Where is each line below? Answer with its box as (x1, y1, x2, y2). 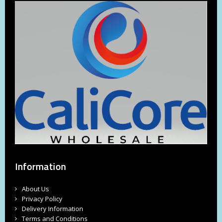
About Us (22, 184, 49, 193)
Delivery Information (22, 204, 83, 213)
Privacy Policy (22, 194, 62, 203)
